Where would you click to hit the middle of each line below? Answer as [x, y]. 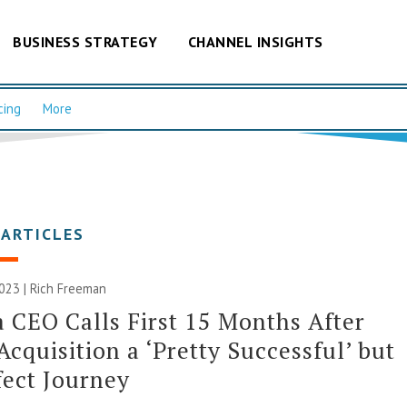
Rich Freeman [69, 288]
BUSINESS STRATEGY [85, 41]
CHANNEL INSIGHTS [255, 41]
